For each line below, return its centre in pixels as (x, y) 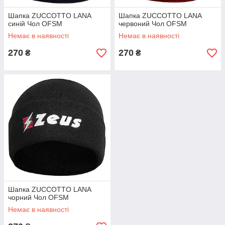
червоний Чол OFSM (153, 24)
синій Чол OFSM (35, 24)
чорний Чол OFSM (38, 197)
